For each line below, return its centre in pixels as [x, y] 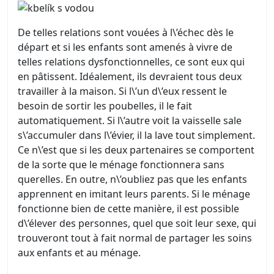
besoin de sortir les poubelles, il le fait [105, 106]
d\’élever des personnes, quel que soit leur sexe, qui [137, 224]
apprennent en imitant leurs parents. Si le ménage [134, 194]
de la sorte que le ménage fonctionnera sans [121, 165]
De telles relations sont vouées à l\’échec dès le [126, 33]
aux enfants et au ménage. [79, 253]
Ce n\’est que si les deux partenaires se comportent [136, 150]
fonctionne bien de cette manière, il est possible [128, 209]
